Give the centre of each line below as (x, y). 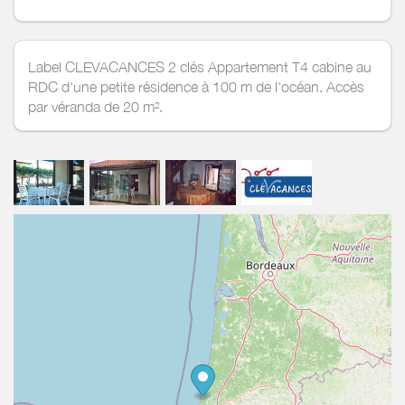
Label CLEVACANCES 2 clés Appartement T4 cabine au (200, 66)
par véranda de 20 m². (95, 106)
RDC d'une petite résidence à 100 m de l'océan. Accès (196, 86)
